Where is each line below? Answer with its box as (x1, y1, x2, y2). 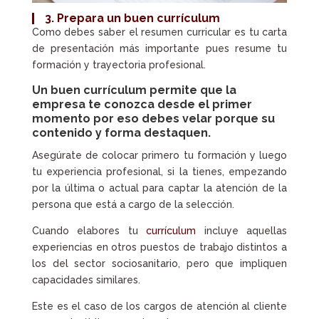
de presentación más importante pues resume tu (31, 43, 288, 55)
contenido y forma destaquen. (31, 126, 211, 140)
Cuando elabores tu (31, 225, 147, 237)
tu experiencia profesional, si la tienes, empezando (31, 166, 288, 178)
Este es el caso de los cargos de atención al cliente (31, 300, 288, 313)
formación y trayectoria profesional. (31, 59, 206, 71)
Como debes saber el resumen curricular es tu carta (31, 26, 288, 38)
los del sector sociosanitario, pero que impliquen (31, 258, 288, 270)
